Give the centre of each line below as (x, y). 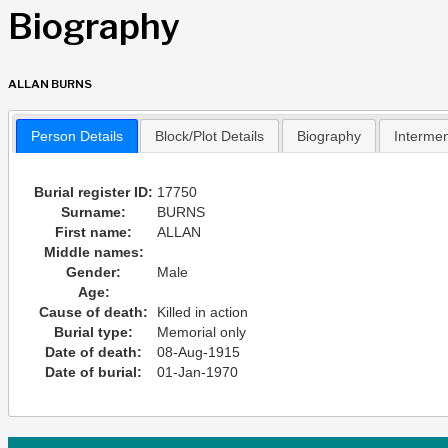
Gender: (94, 272)
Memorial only (202, 332)
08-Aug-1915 (199, 352)
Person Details (76, 136)
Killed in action (203, 312)
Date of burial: (94, 372)
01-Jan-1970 (198, 372)
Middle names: (93, 252)
